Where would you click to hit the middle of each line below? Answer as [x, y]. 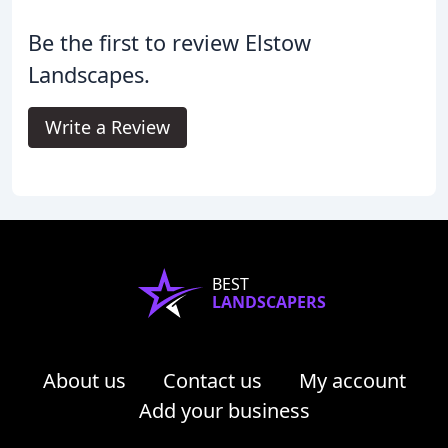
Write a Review [107, 127]
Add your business [224, 411]
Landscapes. [89, 75]
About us [84, 381]
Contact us [212, 381]
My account [352, 381]
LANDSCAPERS [269, 302]
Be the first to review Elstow [169, 43]
